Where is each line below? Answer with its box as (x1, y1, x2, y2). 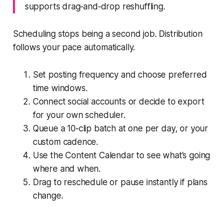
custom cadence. (32, 136, 99, 147)
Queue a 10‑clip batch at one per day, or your (32, 123, 209, 133)
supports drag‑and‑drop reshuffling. (24, 1, 165, 11)
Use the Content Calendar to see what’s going (32, 150, 211, 160)
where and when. (32, 163, 101, 174)
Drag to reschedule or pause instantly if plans (32, 177, 208, 187)
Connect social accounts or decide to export (32, 96, 205, 107)
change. (32, 190, 63, 201)
